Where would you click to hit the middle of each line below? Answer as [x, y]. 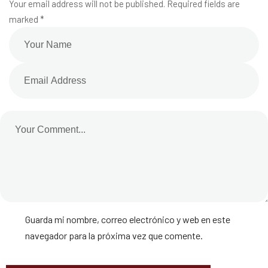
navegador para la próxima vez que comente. [114, 235]
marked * [27, 19]
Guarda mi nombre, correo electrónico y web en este [128, 219]
